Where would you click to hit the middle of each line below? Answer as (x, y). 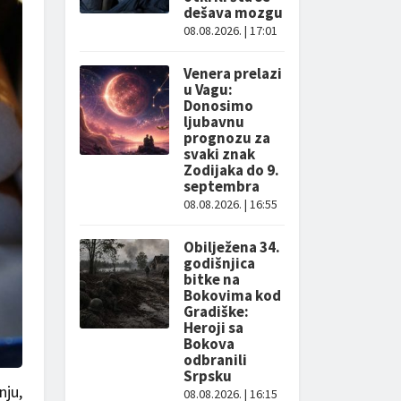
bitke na (212, 279)
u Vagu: (208, 90)
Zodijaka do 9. (231, 170)
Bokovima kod (232, 295)
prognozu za (227, 138)
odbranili (215, 360)
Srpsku (208, 376)
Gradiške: (216, 311)
